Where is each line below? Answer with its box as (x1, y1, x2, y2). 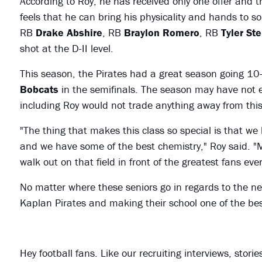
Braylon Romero (123, 26, 199, 40)
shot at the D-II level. (19, 42, 113, 56)
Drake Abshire (35, 26, 102, 40)
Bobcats (19, 82, 58, 96)
